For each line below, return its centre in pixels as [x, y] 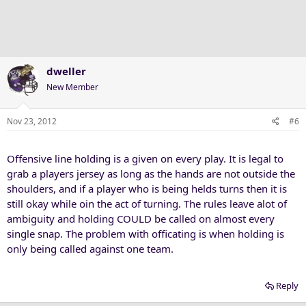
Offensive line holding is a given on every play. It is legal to [145, 158]
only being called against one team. [90, 249]
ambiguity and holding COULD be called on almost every [141, 219]
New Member [72, 87]
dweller [66, 71]
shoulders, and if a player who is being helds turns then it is [147, 189]
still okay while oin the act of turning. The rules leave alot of [147, 204]
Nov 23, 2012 [32, 121]
